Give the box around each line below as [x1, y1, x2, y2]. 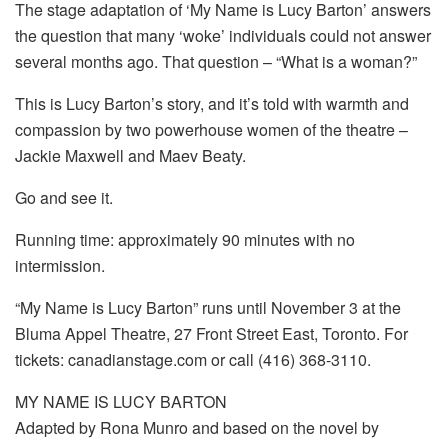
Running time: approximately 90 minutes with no [15, 227, 355, 251]
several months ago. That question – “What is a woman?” [15, 49, 417, 73]
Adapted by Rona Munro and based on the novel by [15, 415, 379, 439]
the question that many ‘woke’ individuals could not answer [15, 23, 431, 47]
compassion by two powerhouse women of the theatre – [15, 117, 408, 141]
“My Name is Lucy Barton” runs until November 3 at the [15, 295, 401, 319]
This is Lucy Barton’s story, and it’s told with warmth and [15, 91, 409, 115]
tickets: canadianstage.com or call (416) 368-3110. [15, 347, 371, 371]
